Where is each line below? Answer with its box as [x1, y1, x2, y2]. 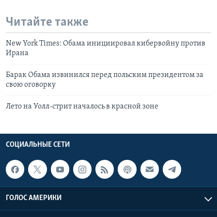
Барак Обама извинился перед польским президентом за [6, 71, 203, 79]
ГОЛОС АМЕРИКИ [6, 194, 62, 202]
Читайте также [6, 15, 89, 29]
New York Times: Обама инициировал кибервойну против [6, 40, 205, 48]
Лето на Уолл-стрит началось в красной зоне [6, 103, 158, 111]
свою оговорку [6, 81, 56, 89]
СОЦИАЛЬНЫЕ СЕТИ [6, 141, 70, 149]
